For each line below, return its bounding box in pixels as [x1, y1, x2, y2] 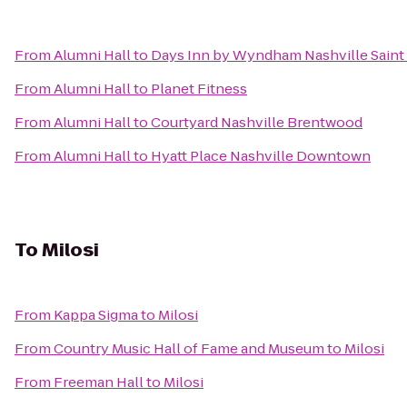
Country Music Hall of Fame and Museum [54, 339, 324, 358]
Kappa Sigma [54, 305, 138, 324]
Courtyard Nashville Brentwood [151, 113, 362, 132]
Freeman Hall [54, 372, 144, 392]
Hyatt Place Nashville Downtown [151, 146, 371, 165]
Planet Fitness [151, 79, 247, 98]
